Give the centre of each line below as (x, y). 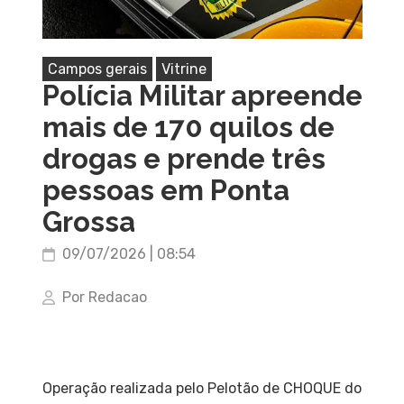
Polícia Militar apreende (202, 95)
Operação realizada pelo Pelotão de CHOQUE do (202, 388)
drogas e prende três (184, 158)
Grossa (88, 221)
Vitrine (184, 69)
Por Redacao (104, 297)
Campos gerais (97, 69)
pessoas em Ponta (165, 190)
